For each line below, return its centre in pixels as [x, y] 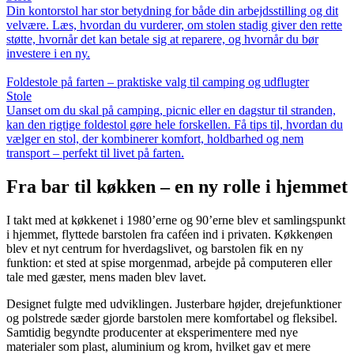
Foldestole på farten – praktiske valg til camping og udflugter [158, 81]
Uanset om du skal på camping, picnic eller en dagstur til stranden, [171, 110]
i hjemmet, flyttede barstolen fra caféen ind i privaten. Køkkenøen [169, 234]
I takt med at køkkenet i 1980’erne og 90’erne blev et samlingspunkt [176, 220]
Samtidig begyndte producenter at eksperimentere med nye [152, 332]
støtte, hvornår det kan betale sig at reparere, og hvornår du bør [162, 39]
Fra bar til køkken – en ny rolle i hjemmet [177, 186]
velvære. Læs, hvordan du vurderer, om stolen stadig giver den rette [174, 24]
